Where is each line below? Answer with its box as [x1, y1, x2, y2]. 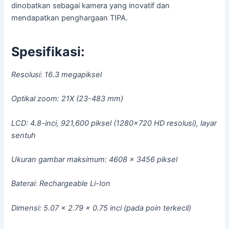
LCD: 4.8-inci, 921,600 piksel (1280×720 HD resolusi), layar [11, 118, 217, 128]
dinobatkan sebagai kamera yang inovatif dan [11, 1, 170, 11]
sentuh [11, 130, 36, 140]
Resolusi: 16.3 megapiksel [11, 70, 102, 80]
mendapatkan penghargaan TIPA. [11, 13, 128, 23]
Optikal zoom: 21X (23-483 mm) [11, 94, 124, 104]
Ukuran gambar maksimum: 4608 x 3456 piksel [11, 155, 178, 165]
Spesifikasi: [11, 43, 85, 59]
